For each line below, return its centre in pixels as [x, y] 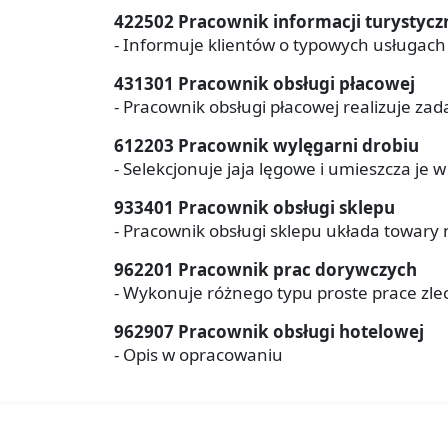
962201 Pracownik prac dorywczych [265, 269]
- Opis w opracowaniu [198, 354]
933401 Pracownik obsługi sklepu [254, 207]
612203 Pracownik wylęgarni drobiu [266, 145]
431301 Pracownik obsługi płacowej [264, 83]
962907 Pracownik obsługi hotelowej [269, 331]
